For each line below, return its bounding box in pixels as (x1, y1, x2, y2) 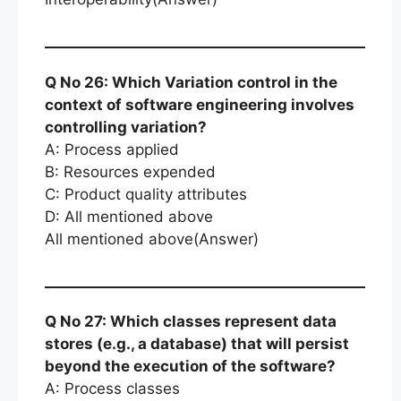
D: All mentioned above (45, 207, 213, 226)
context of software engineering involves (45, 95, 354, 114)
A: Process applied (45, 140, 179, 158)
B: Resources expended (45, 162, 216, 181)
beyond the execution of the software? (45, 357, 336, 375)
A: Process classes (45, 380, 180, 397)
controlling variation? (45, 117, 207, 136)
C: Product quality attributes (45, 184, 247, 203)
